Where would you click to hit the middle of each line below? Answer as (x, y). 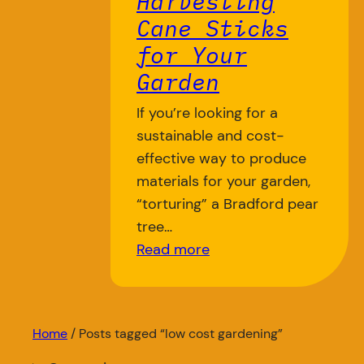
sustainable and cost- (210, 135)
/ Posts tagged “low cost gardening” (175, 334)
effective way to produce (221, 158)
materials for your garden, (223, 181)
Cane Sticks (212, 28)
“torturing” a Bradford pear (227, 204)
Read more (173, 249)
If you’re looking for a (207, 113)
